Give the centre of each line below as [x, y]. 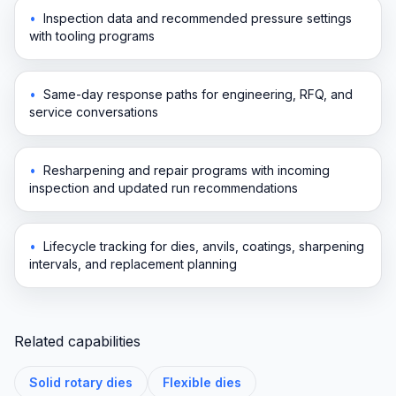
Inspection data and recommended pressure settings [198, 18]
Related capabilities [77, 341]
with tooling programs [92, 35]
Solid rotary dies [81, 382]
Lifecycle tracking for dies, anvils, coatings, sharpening [204, 246]
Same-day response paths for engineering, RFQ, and [198, 94]
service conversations [94, 111]
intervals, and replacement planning [133, 263]
